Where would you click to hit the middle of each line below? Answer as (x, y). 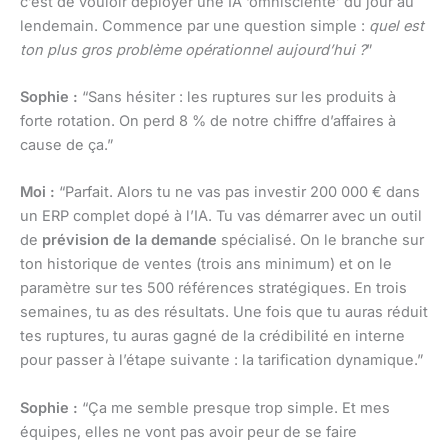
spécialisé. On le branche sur (320, 240)
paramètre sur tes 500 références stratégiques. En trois (213, 288)
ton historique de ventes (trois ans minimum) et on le (206, 264)
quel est (396, 25)
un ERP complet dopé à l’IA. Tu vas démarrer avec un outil (221, 216)
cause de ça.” (66, 145)
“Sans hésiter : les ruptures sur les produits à (237, 97)
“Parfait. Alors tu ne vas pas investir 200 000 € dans (237, 192)
